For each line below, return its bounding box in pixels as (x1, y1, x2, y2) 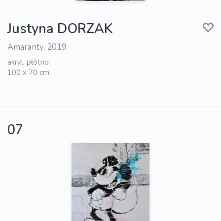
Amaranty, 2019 (7, 41, 67, 53)
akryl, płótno (7, 57, 49, 68)
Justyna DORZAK (7, 20, 112, 38)
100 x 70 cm (7, 68, 49, 78)
